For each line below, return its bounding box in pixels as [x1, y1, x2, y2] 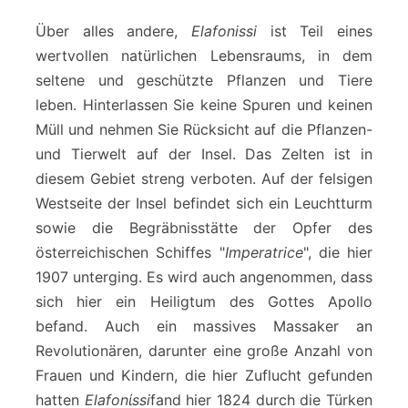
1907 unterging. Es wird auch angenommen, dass [36, 267, 372, 286]
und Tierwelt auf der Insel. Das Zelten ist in [36, 144, 372, 163]
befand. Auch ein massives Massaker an [36, 316, 372, 335]
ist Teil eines [257, 21, 372, 40]
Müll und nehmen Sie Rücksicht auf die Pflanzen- [36, 119, 372, 138]
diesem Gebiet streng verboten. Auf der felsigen [36, 168, 372, 188]
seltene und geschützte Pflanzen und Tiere [36, 70, 372, 89]
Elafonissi [191, 21, 257, 40]
